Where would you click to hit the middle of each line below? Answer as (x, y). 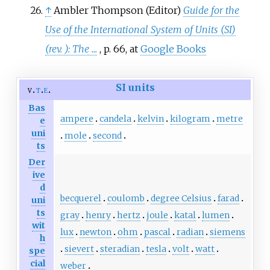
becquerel (80, 199)
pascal (157, 232)
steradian (120, 249)
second (107, 136)
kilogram (190, 119)
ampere (77, 119)
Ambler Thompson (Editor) (118, 11)
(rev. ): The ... (71, 49)
